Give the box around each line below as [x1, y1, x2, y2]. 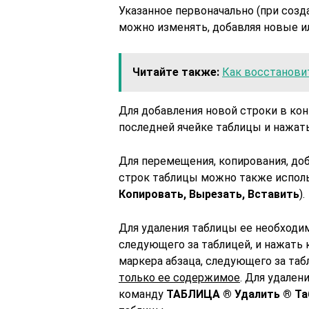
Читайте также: [132, 66, 219, 79]
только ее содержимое [119, 271, 240, 284]
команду [119, 288, 166, 301]
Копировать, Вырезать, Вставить [119, 188, 299, 201]
